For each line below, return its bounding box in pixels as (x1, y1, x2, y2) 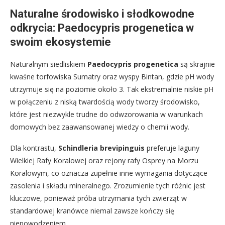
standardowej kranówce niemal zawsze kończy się (10, 206, 174, 216)
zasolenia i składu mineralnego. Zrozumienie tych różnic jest (10, 181, 205, 191)
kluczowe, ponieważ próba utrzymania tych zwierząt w (10, 193, 187, 203)
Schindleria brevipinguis (58, 143, 145, 153)
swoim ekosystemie (10, 36, 111, 49)
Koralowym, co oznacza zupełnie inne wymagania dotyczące (10, 168, 207, 178)
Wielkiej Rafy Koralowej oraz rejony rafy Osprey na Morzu (10, 156, 198, 166)
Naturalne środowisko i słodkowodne (10, 8, 194, 21)
